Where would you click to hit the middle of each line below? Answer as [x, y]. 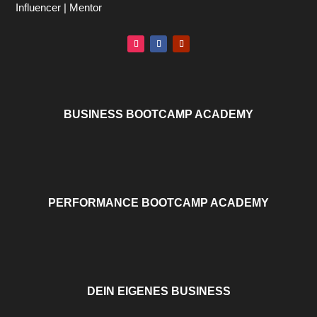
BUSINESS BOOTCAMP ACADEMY [158, 114]
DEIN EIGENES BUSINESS [158, 291]
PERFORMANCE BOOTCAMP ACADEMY [158, 202]
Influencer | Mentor [59, 8]
